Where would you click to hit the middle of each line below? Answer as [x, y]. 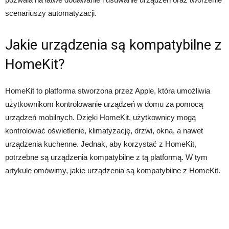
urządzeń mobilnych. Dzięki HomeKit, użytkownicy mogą [100, 118]
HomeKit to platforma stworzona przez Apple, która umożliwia [108, 91]
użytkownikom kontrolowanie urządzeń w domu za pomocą [104, 104]
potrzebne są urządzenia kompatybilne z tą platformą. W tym [106, 157]
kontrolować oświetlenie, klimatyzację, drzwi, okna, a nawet [104, 131]
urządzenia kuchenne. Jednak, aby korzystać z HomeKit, [101, 144]
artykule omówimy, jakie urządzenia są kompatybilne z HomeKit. [113, 171]
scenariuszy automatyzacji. [51, 13]
